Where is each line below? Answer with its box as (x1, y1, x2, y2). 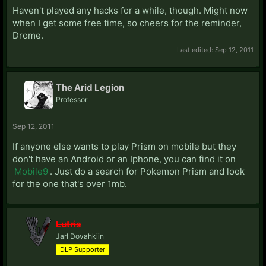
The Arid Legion (56, 81, 124, 93)
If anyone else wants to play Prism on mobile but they (12, 140, 236, 152)
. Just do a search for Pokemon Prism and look (50, 165, 245, 177)
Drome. (12, 29, 43, 41)
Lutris (56, 218, 81, 230)
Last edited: (177, 45, 215, 54)
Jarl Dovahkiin (56, 231, 104, 240)
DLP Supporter (60, 245, 105, 254)
